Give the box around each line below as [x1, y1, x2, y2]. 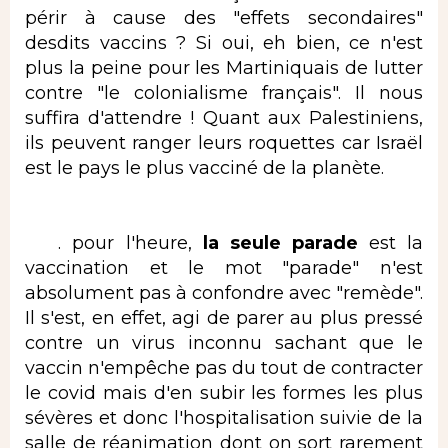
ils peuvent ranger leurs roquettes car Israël [25, 131, 423, 154]
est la [357, 231, 424, 254]
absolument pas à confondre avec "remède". [25, 281, 423, 304]
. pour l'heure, [25, 231, 203, 254]
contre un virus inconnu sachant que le [25, 331, 423, 354]
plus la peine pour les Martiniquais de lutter [25, 56, 423, 79]
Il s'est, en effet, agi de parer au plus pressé [25, 306, 423, 329]
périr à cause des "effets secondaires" [25, 6, 423, 29]
